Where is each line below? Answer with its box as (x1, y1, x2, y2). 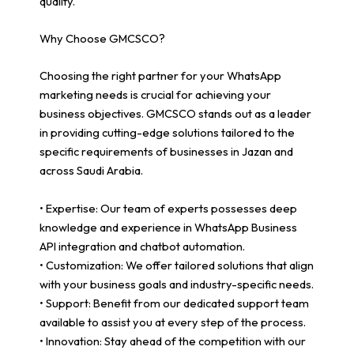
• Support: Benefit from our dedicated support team (40, 295, 309, 311)
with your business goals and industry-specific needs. (40, 276, 314, 292)
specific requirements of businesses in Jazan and (40, 144, 293, 160)
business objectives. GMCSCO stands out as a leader (40, 106, 311, 122)
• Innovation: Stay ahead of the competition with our (40, 333, 306, 348)
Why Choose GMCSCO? (40, 31, 165, 46)
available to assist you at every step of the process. (40, 314, 306, 330)
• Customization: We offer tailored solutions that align (40, 257, 314, 273)
